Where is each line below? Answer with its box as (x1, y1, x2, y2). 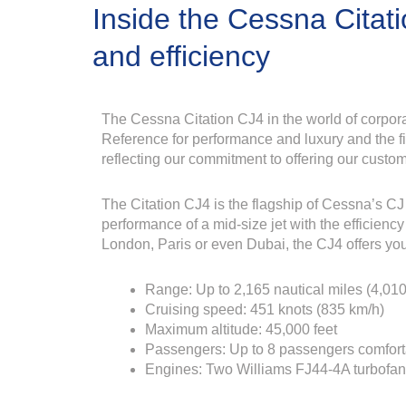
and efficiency (92, 40, 270, 72)
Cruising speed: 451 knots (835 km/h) (145, 301, 384, 317)
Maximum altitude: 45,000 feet (145, 321, 337, 337)
